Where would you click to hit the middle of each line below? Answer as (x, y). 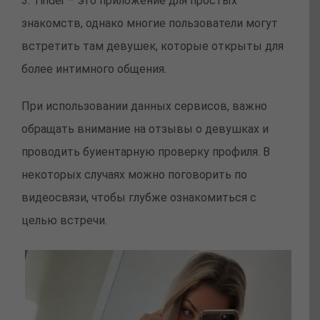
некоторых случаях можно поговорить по (134, 175)
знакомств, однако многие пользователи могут (150, 23)
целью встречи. (64, 220)
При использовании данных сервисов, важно (144, 106)
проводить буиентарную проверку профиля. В (146, 152)
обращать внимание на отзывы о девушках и (145, 129)
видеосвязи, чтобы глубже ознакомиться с (139, 197)
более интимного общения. (94, 69)
